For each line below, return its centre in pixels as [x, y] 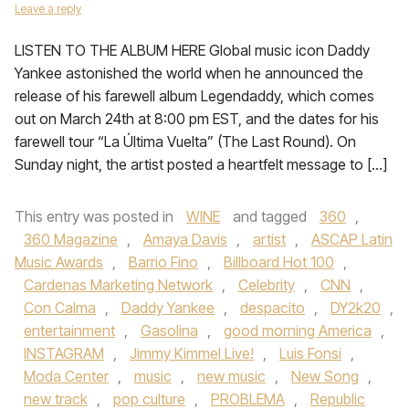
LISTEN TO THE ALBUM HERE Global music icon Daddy [192, 50]
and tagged [270, 216]
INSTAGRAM [64, 353]
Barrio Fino [163, 262]
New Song [325, 376]
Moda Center [66, 376]
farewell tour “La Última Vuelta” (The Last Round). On [185, 142]
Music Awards [59, 262]
